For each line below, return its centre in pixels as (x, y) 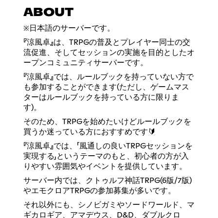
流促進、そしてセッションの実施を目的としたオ (109, 52)
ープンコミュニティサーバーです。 (86, 63)
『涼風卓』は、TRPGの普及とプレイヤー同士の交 (107, 42)
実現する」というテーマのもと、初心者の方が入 (106, 156)
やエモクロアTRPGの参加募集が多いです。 (100, 191)
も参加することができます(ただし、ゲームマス (106, 87)
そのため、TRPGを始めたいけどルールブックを (107, 121)
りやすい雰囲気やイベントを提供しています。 (105, 166)
